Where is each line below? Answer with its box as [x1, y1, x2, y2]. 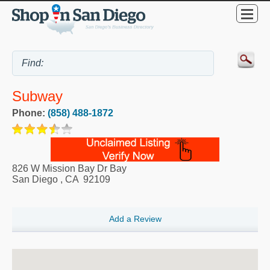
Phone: [12, 108, 48, 119]
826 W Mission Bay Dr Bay [12, 163, 127, 174]
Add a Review [108, 213, 162, 224]
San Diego [12, 174, 58, 185]
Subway [12, 88, 63, 105]
